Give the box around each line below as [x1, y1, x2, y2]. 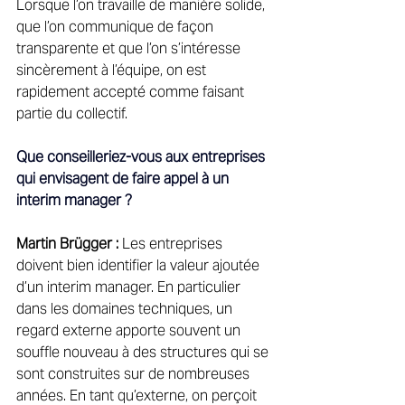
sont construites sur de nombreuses [16, 363, 253, 383]
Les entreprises [118, 233, 226, 253]
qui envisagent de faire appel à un [16, 168, 232, 188]
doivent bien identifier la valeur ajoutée [16, 255, 263, 275]
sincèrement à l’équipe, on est [16, 60, 210, 80]
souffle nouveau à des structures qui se [16, 342, 272, 362]
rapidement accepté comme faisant [16, 81, 248, 101]
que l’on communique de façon [16, 16, 217, 36]
